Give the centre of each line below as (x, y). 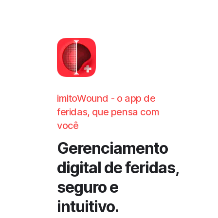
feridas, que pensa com (108, 112)
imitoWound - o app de (106, 98)
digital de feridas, (118, 167)
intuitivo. (88, 206)
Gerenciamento (112, 148)
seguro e (88, 187)
